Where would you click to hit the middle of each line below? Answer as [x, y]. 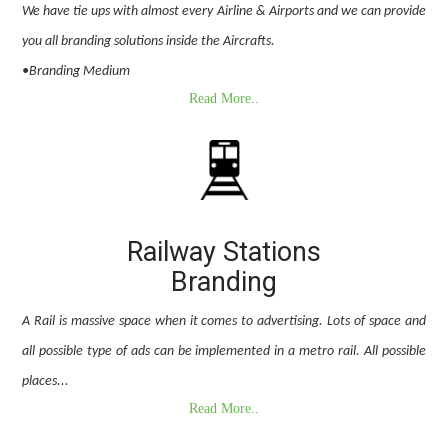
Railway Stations [224, 251]
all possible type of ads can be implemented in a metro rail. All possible [224, 351]
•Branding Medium [76, 71]
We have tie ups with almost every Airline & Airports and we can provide [224, 11]
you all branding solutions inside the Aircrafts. [149, 41]
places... [46, 381]
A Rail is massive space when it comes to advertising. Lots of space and [224, 321]
